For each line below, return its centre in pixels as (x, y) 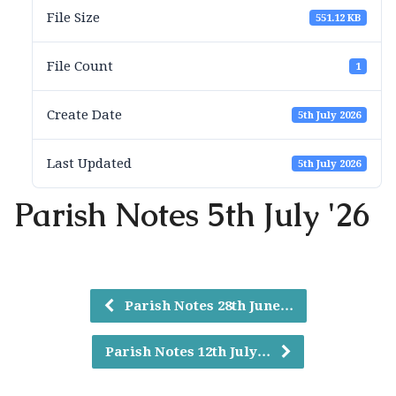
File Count (80, 66)
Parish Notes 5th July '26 (191, 215)
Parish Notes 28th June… (207, 306)
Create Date (84, 115)
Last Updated (89, 164)
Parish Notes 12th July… (190, 352)
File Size (73, 18)
